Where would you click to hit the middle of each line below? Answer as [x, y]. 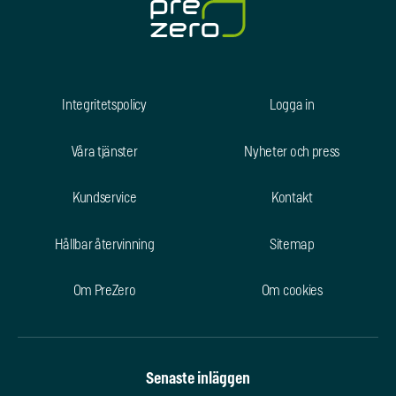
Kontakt [292, 198]
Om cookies [292, 291]
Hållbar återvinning [104, 244]
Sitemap [292, 244]
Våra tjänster [104, 152]
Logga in [292, 106]
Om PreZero [104, 291]
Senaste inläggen [198, 379]
